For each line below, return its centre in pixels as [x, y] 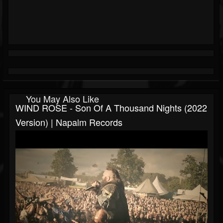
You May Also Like [62, 99]
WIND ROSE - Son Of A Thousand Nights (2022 [111, 108]
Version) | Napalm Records [69, 122]
